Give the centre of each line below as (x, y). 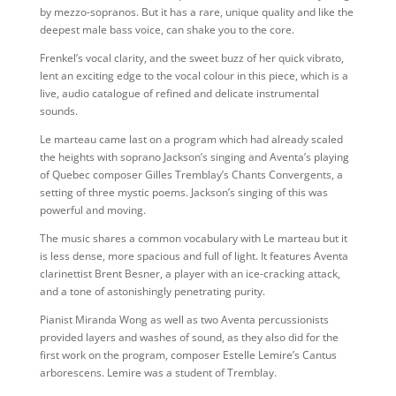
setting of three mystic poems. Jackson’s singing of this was (183, 192)
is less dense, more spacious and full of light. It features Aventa (194, 256)
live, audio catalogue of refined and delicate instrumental (179, 93)
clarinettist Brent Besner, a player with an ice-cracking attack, (190, 274)
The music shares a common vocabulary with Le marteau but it (193, 238)
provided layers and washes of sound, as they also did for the (189, 337)
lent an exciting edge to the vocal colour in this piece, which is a (194, 76)
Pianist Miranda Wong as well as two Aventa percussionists (184, 320)
